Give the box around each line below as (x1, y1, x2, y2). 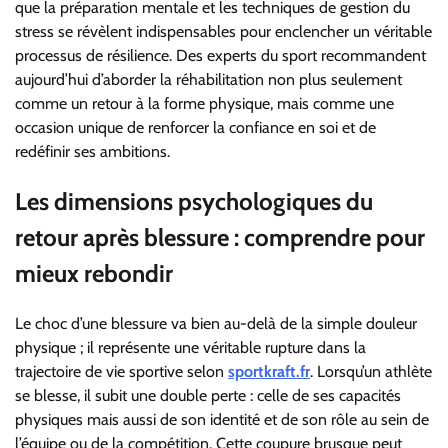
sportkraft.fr (228, 361, 310, 381)
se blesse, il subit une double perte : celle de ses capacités (15, 385, 401, 405)
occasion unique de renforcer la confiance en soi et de (15, 117, 376, 137)
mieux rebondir (15, 258, 173, 288)
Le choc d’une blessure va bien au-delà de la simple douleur (15, 313, 417, 333)
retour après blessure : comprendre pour (15, 222, 425, 252)
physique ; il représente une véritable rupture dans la (15, 337, 366, 357)
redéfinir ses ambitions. (15, 141, 170, 161)
